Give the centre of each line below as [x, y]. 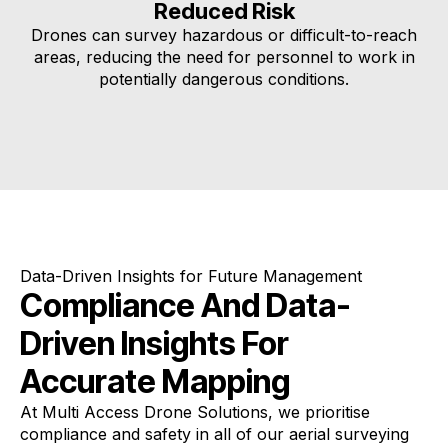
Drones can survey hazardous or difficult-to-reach [224, 35]
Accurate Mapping [155, 381]
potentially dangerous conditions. [224, 79]
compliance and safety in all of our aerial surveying [214, 434]
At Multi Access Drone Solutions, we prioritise [195, 412]
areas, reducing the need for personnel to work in [224, 57]
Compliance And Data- [185, 305]
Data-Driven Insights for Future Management [191, 276]
